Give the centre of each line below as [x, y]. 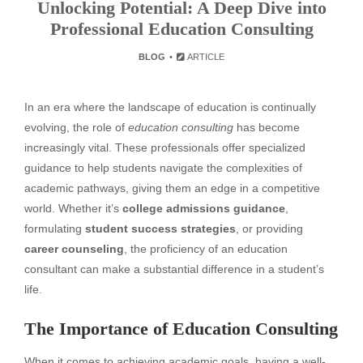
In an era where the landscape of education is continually [170, 107]
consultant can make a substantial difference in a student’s [174, 269]
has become [267, 127]
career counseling [74, 249]
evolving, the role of [76, 127]
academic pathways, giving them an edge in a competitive [172, 188]
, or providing [269, 228]
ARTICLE [205, 57]
